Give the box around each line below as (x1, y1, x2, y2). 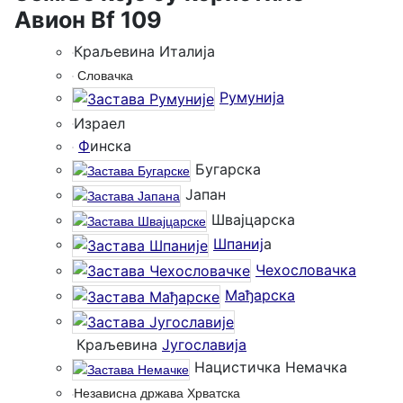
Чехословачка (255, 260, 356, 279)
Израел (74, 113, 125, 132)
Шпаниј (213, 235, 264, 254)
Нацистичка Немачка (190, 358, 347, 377)
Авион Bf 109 (14, 6, 162, 34)
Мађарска (225, 285, 295, 304)
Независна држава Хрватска (74, 386, 240, 401)
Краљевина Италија (74, 42, 215, 61)
